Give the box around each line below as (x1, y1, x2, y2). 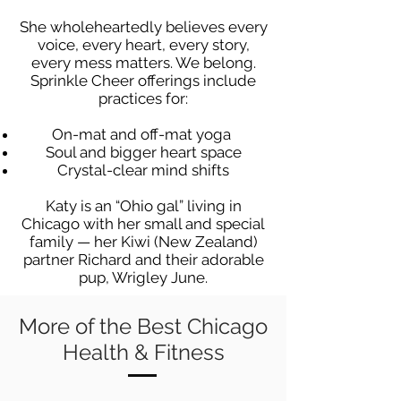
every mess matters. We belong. (30, 54, 256, 72)
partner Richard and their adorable (22, 251, 264, 269)
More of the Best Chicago (19, 313, 268, 339)
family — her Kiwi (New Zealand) (29, 233, 258, 251)
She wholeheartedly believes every (19, 18, 268, 36)
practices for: (98, 90, 188, 107)
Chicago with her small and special (21, 215, 265, 233)
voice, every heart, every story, (37, 36, 250, 54)
